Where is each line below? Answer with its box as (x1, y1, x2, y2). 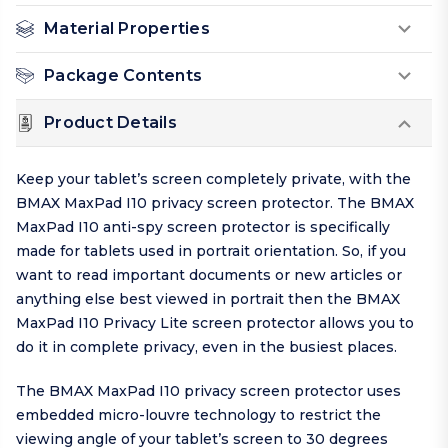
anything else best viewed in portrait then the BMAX (16, 290, 400, 309)
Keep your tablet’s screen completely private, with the (16, 170, 411, 189)
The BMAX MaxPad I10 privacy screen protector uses (16, 382, 401, 401)
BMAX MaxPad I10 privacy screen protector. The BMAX (16, 194, 414, 213)
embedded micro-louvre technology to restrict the (16, 406, 381, 425)
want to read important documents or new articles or (16, 266, 402, 285)
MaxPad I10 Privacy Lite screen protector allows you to (16, 314, 414, 333)
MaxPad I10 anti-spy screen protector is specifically (16, 218, 390, 237)
